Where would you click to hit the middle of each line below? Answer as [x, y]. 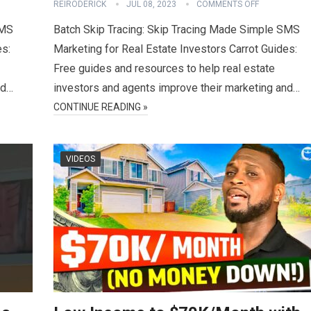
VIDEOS [81, 159]
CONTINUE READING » [101, 107]
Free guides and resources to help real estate [164, 68]
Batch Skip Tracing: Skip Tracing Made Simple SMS [177, 30]
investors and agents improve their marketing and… [177, 88]
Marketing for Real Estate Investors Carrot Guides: [175, 49]
